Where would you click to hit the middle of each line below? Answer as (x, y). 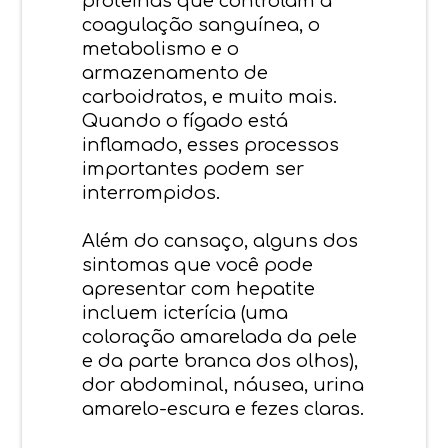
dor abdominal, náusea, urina (223, 384)
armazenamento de (175, 72)
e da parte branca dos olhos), (220, 360)
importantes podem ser (193, 168)
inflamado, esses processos (211, 144)
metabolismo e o (161, 48)
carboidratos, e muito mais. (210, 96)
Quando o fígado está (185, 120)
